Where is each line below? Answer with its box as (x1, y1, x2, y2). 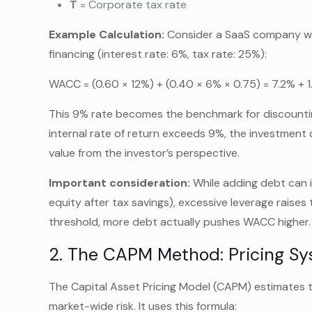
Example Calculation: (49, 27, 165, 42)
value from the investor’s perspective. (49, 146, 240, 160)
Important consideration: (49, 175, 191, 190)
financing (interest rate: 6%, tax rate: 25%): (49, 47, 267, 61)
